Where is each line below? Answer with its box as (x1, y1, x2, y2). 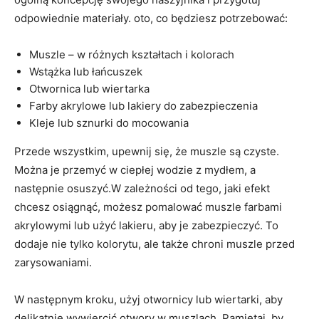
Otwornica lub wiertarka (29, 82, 150, 96)
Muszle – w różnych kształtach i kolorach (29, 48, 234, 62)
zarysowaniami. (14, 256, 92, 270)
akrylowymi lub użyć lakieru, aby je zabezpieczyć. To (14, 219, 278, 233)
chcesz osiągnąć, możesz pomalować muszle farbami (14, 200, 282, 214)
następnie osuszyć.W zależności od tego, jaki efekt (14, 182, 270, 196)
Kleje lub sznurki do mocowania (29, 116, 189, 130)
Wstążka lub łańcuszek (29, 65, 142, 79)
